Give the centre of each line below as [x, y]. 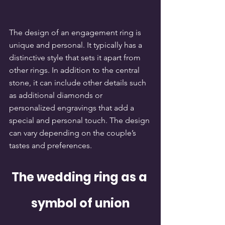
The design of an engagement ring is [76, 33]
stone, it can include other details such [79, 83]
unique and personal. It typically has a [77, 45]
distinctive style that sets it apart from [76, 58]
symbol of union [80, 203]
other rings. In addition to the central [75, 70]
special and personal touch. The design [80, 121]
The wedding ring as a [80, 177]
